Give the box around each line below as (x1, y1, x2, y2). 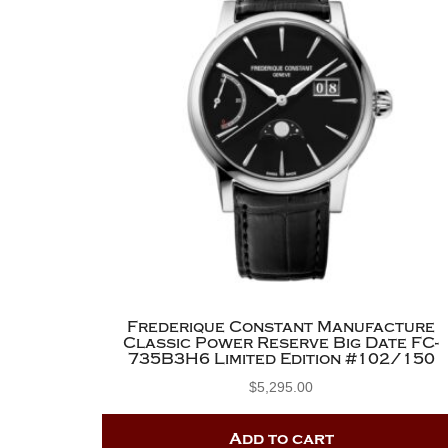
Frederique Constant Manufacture (127, 318, 436, 336)
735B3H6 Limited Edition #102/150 (127, 350, 435, 368)
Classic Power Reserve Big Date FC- (123, 334, 440, 352)
